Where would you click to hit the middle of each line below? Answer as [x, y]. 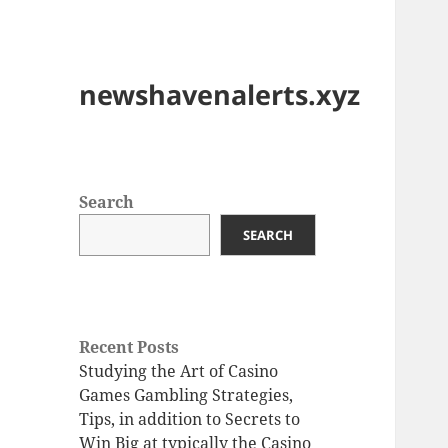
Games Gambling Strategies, [186, 395]
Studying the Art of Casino [179, 371]
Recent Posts [129, 347]
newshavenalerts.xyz [220, 95]
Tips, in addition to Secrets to [190, 419]
